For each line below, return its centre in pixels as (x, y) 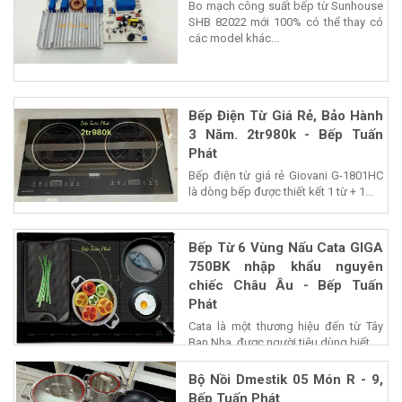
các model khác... (234, 38)
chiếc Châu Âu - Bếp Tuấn (286, 285)
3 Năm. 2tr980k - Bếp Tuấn (286, 134)
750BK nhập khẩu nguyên (286, 266)
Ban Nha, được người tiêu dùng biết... (283, 342)
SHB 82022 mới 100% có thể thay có (286, 22)
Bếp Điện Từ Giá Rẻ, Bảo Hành (286, 115)
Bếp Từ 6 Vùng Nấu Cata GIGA (286, 247)
